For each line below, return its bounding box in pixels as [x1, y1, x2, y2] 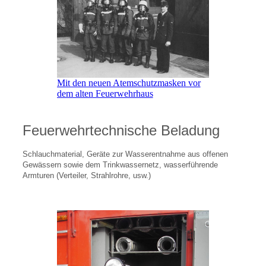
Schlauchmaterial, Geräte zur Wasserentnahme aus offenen [22, 150, 228, 159]
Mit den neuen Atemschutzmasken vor [56, 78, 201, 88]
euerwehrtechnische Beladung [31, 122, 220, 139]
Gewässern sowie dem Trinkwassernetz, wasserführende [22, 161, 218, 170]
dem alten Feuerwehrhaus [56, 88, 153, 99]
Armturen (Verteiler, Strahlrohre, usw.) [22, 172, 158, 180]
